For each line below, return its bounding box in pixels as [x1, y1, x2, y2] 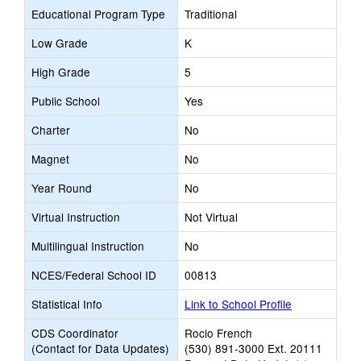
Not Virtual [185, 209, 238, 225]
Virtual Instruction [31, 209, 120, 225]
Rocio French [185, 325, 252, 341]
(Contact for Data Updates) [31, 340, 169, 356]
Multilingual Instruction [31, 238, 144, 254]
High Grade [31, 64, 90, 80]
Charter [31, 122, 70, 138]
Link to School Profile [185, 296, 292, 312]
